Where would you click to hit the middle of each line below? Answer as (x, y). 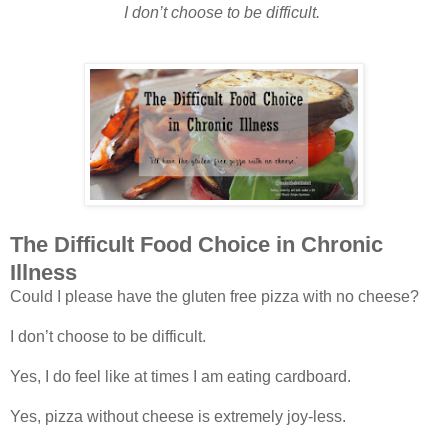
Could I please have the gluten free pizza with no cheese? (214, 297)
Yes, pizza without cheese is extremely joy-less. (178, 417)
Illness (43, 273)
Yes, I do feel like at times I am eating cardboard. (180, 377)
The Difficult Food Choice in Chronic (196, 245)
